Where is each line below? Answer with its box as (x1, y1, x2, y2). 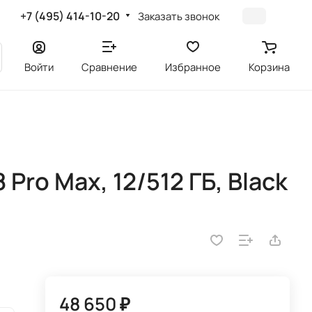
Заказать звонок (138, 8, 220, 23)
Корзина (249, 60, 290, 74)
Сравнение (81, 60, 137, 74)
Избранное (165, 60, 221, 74)
